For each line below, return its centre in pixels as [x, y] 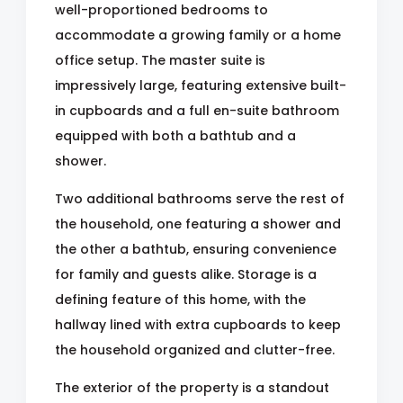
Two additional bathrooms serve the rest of [200, 199]
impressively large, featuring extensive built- [201, 85]
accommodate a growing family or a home [198, 35]
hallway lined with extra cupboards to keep [198, 325]
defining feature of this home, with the [180, 300]
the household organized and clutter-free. [195, 350]
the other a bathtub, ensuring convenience [196, 249]
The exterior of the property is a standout [192, 388]
